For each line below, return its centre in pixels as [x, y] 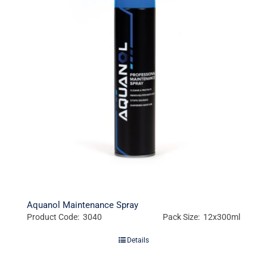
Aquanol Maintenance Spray [82, 205]
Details [138, 240]
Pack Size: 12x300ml [202, 217]
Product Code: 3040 [64, 217]
